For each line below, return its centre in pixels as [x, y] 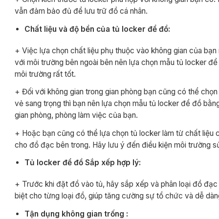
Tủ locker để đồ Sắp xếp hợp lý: [83, 162]
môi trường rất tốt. [45, 74]
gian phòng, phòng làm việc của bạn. [76, 115]
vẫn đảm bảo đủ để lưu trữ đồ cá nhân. [81, 11]
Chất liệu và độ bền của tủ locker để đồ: [98, 29]
